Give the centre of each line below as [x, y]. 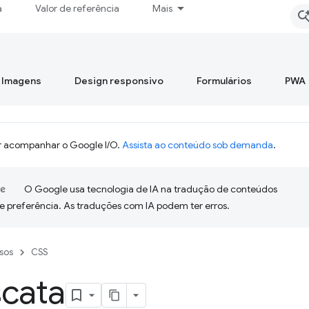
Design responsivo [119, 81]
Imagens [21, 81]
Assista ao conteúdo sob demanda [198, 145]
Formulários [224, 81]
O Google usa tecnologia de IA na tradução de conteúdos [151, 189]
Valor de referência [78, 8]
